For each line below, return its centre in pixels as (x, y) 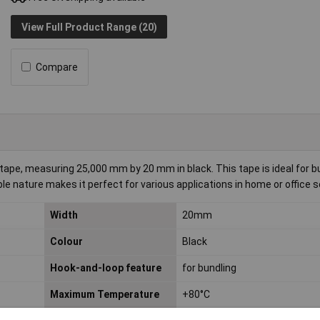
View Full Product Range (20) (89, 27)
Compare (57, 67)
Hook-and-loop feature (105, 268)
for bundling (209, 268)
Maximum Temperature (104, 295)
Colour (66, 242)
